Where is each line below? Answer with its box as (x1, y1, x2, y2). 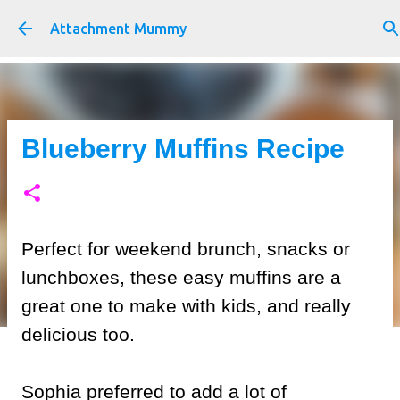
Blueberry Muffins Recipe (21, 134, 345, 163)
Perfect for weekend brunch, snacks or (21, 238, 350, 259)
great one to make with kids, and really (21, 296, 351, 316)
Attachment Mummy (50, 21, 187, 37)
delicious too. (21, 324, 135, 345)
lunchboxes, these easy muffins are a (21, 267, 341, 287)
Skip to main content (144, 14, 272, 29)
